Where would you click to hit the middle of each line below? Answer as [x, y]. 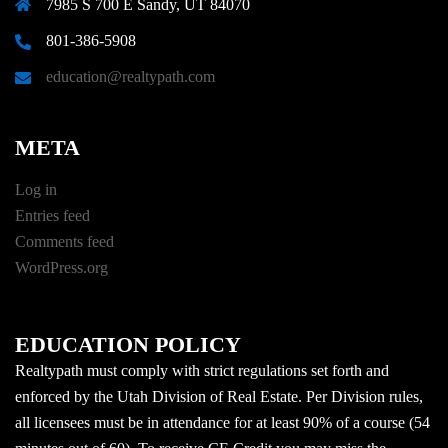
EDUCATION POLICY [128, 344]
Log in [36, 189]
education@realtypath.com [130, 76]
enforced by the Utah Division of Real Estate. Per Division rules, [219, 396]
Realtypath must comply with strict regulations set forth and [202, 370]
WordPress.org [61, 267]
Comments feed [64, 241]
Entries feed [52, 215]
